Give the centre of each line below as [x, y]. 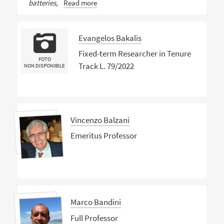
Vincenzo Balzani [100, 120]
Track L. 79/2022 [106, 66]
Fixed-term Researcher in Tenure [134, 54]
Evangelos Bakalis [110, 38]
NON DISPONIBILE [45, 66]
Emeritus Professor [103, 136]
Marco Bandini [95, 202]
